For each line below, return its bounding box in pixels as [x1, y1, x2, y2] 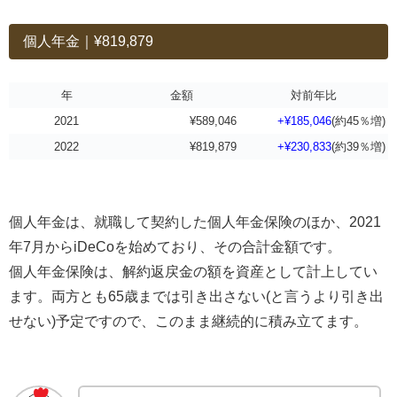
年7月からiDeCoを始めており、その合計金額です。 [9, 239, 341, 255]
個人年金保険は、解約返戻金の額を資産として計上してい [9, 264, 378, 280]
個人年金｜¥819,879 [23, 33, 153, 49]
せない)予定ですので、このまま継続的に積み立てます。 [9, 314, 368, 330]
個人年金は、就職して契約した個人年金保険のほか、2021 [9, 214, 381, 230]
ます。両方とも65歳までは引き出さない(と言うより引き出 [9, 289, 384, 305]
